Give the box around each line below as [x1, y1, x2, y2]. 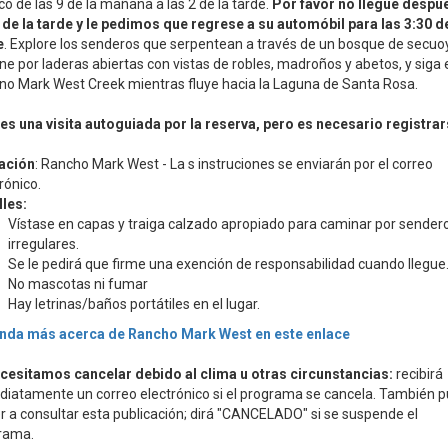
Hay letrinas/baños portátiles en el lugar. [7, 296, 260, 312]
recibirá [392, 366, 443, 382]
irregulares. [7, 236, 79, 252]
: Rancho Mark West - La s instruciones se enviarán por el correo [34, 156, 433, 172]
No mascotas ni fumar [7, 276, 148, 292]
